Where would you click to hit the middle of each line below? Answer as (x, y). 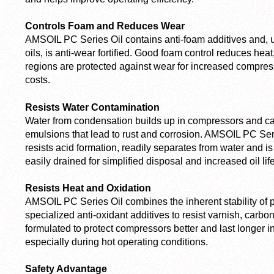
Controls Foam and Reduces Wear (105, 26)
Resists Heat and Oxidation (88, 188)
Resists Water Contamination (92, 107)
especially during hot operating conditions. (117, 242)
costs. (38, 80)
